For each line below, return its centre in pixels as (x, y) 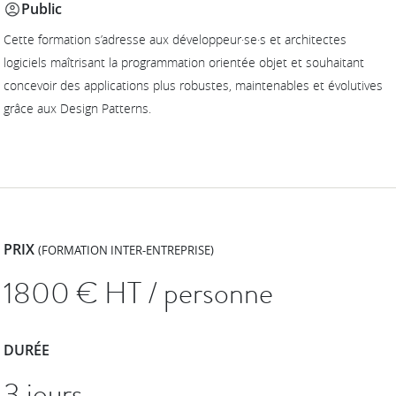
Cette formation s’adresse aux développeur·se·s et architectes (175, 40)
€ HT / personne (175, 293)
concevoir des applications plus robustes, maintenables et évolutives (194, 86)
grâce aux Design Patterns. (78, 109)
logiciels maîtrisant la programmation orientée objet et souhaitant (184, 63)
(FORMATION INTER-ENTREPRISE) (126, 251)
